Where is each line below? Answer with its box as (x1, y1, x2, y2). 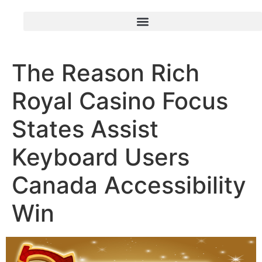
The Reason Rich (12, 58, 199, 87)
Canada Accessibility (12, 171, 246, 199)
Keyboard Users (12, 143, 189, 171)
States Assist (12, 115, 158, 143)
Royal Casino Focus (12, 87, 228, 115)
